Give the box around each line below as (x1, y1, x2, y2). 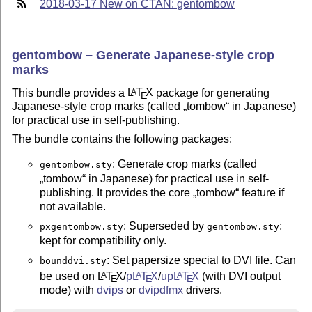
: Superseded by (123, 219, 208, 232)
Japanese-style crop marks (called (12, 100, 184, 113)
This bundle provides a (12, 86, 128, 99)
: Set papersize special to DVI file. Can (107, 253, 297, 266)
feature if (239, 186, 285, 198)
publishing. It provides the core (40, 186, 194, 198)
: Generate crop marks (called (112, 157, 258, 170)
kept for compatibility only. (40, 234, 167, 247)
